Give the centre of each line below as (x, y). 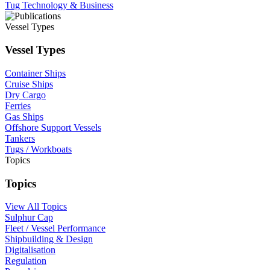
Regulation (26, 261)
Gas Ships (24, 117)
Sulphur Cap (29, 218)
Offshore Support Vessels (53, 128)
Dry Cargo (25, 95)
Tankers (20, 139)
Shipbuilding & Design (49, 239)
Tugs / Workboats (38, 149)
